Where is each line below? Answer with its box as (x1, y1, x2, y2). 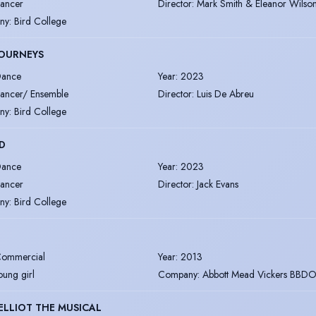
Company (158, 267, 197, 281)
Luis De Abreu (197, 86, 254, 101)
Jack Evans (197, 176, 238, 191)
